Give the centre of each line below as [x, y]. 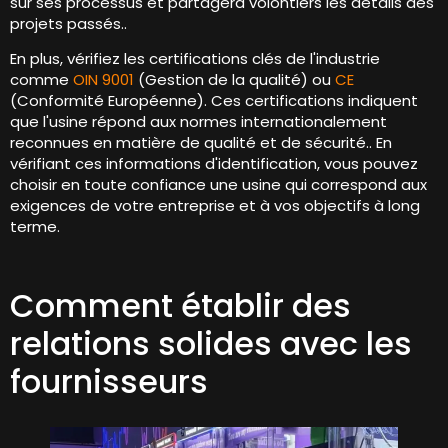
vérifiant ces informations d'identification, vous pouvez [214, 164]
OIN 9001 [103, 80]
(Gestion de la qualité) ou [234, 80]
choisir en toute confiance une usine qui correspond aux [218, 185]
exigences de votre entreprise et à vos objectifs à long [215, 206]
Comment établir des [180, 306]
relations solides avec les [211, 344]
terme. [35, 227]
